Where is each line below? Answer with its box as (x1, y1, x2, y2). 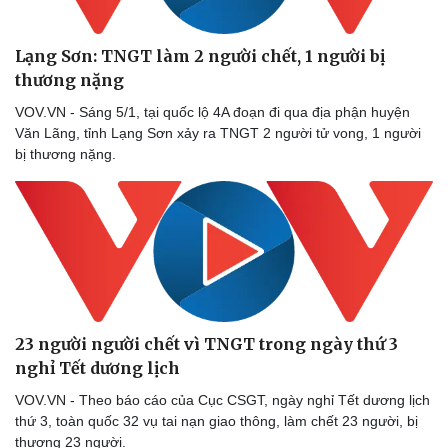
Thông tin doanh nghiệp (21, 112, 172, 129)
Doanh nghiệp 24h (21, 133, 138, 150)
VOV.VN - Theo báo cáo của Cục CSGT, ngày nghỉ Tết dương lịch (15, 391, 430, 408)
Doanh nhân (21, 154, 99, 171)
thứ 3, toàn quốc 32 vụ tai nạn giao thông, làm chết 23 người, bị (15, 412, 418, 429)
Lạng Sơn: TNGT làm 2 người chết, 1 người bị (15, 45, 385, 66)
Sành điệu (242, 112, 306, 129)
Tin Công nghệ (242, 133, 335, 150)
